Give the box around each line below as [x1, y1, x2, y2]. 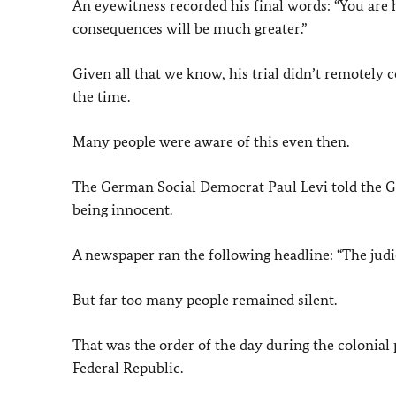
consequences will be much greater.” [72, 19, 308, 37]
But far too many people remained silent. [72, 291, 337, 308]
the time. [72, 88, 130, 105]
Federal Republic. [72, 359, 183, 377]
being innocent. [72, 201, 172, 218]
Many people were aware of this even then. [72, 133, 349, 150]
